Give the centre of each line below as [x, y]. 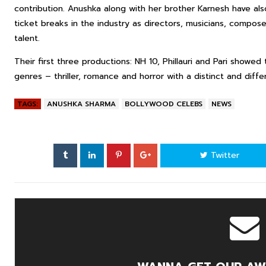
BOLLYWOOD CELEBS [164, 104]
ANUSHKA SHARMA [81, 104]
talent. [27, 38]
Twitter [224, 155]
